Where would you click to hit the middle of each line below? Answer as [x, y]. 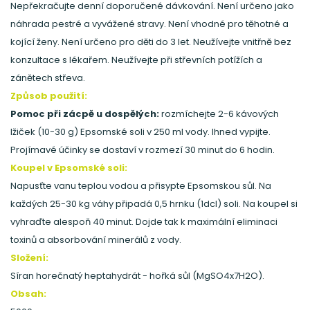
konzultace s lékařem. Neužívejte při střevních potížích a [136, 60]
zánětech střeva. [48, 78]
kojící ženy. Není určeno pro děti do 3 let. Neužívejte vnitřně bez [151, 42]
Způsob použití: [49, 96]
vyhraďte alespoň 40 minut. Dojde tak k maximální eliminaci [144, 222]
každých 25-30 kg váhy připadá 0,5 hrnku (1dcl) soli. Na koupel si [154, 204]
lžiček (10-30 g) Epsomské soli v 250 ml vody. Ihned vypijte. [140, 132]
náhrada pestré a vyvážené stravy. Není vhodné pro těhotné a [149, 24]
